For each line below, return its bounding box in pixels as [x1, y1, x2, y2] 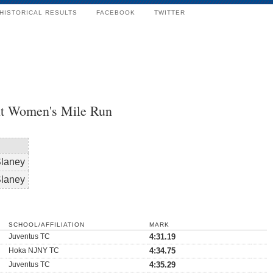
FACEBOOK [96, 9, 135, 16]
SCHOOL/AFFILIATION [9, 221, 85, 228]
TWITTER [154, 9, 185, 16]
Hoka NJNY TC [9, 246, 59, 255]
